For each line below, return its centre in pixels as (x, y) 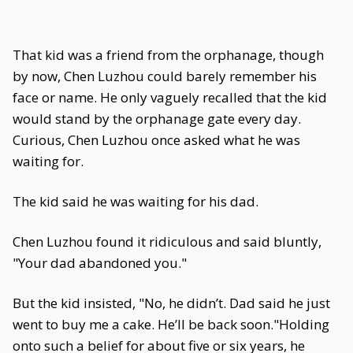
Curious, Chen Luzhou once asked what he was (156, 140)
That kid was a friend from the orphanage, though (168, 55)
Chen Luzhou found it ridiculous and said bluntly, (167, 242)
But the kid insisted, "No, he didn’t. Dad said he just (171, 303)
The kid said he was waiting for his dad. (136, 201)
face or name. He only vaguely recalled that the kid (170, 97)
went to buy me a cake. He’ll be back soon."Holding (171, 324)
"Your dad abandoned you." (100, 263)
